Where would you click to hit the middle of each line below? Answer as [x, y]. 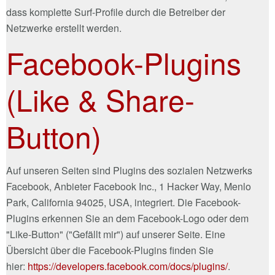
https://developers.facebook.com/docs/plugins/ [128, 266]
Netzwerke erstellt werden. [64, 28]
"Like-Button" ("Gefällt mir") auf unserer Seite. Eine [116, 234]
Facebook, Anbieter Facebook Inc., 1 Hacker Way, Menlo [129, 186]
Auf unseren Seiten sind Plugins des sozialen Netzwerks [129, 170]
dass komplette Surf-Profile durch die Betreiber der [116, 12]
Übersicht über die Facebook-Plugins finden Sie [110, 250]
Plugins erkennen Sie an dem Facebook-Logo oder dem [127, 218]
